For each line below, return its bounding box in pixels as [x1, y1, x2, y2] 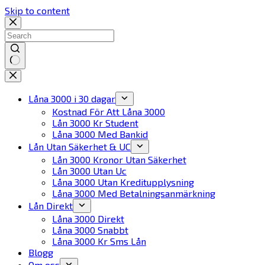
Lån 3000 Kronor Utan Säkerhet [52, 154, 186, 165]
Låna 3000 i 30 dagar [28, 93, 115, 104]
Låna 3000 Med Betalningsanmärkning [52, 188, 215, 199]
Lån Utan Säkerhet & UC [28, 141, 131, 152]
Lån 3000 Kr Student [52, 117, 138, 128]
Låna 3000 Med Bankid [52, 128, 148, 140]
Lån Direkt [28, 200, 73, 211]
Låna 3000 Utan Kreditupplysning [52, 176, 194, 188]
